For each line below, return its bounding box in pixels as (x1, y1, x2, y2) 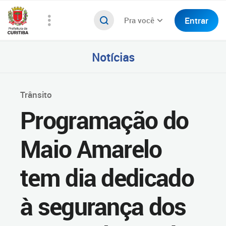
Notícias (91, 49, 135, 65)
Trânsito (20, 89, 52, 100)
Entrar (185, 14, 208, 26)
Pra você (124, 15, 154, 25)
